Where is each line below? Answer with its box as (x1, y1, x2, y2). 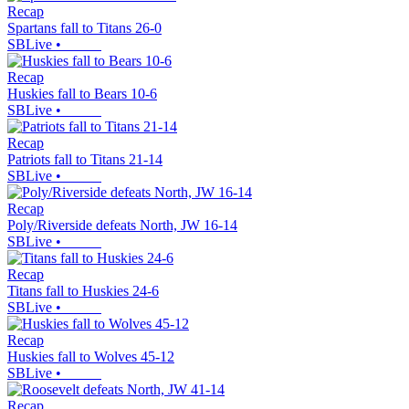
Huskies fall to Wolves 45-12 (7, 349, 174, 365)
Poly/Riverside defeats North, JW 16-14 (7, 217, 237, 234)
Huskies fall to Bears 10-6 (7, 86, 157, 102)
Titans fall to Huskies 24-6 (7, 283, 159, 299)
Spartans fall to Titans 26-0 (7, 20, 162, 37)
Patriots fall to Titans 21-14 (7, 152, 163, 168)
